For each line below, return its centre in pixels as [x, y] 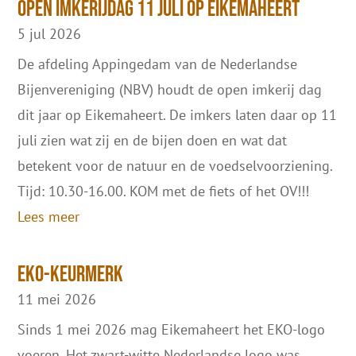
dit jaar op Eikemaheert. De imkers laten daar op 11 [178, 114]
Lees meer [49, 216]
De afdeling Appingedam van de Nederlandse [158, 64]
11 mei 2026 [57, 299]
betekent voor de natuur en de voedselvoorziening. [175, 165]
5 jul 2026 [50, 33]
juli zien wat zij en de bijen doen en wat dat [153, 140]
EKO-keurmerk [71, 274]
